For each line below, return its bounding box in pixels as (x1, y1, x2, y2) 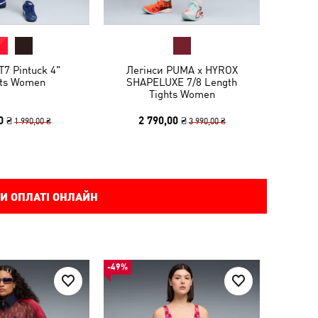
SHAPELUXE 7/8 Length (126, 76, 237, 88)
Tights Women (148, 88, 215, 100)
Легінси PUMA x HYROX (126, 64, 238, 76)
